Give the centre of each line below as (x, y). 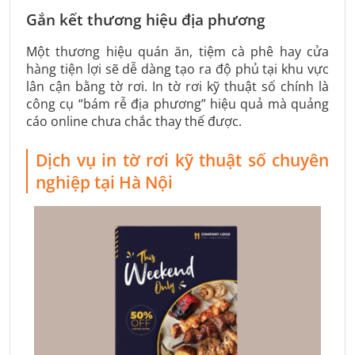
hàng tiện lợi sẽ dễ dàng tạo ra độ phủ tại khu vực (177, 69)
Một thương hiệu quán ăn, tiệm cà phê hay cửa (177, 52)
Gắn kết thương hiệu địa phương (146, 20)
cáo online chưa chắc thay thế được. (134, 122)
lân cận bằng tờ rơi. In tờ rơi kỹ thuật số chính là (177, 87)
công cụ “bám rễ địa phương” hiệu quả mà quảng (177, 104)
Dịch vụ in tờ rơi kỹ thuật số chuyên (182, 160)
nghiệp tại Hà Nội (104, 183)
